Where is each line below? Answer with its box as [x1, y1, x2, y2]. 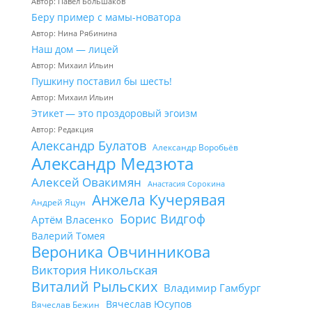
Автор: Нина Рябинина [31, 28, 117, 38]
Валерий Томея [31, 229, 105, 242]
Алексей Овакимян [31, 174, 141, 190]
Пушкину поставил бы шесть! [31, 75, 172, 88]
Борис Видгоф [119, 210, 205, 227]
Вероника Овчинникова [31, 242, 210, 262]
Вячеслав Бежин [31, 299, 100, 311]
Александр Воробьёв [152, 141, 238, 153]
